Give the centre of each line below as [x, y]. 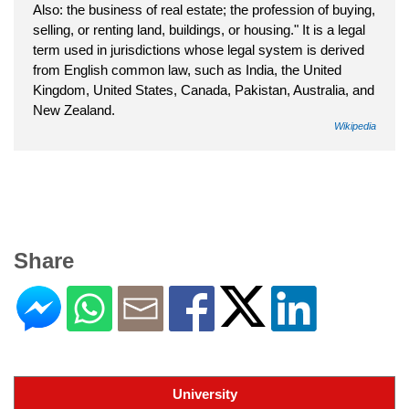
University [204, 393]
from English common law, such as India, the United [187, 69]
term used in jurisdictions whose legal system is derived [199, 49]
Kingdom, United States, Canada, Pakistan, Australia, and [204, 89]
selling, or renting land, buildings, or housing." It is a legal [199, 29]
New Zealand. [74, 110]
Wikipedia [355, 126]
